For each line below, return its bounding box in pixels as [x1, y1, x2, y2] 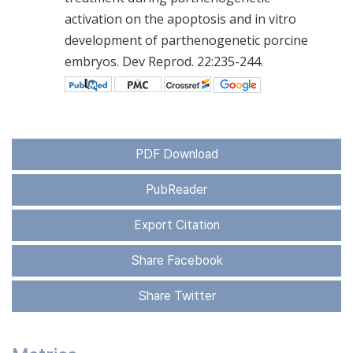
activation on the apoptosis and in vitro [65, 9, 296, 28]
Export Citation [133, 217, 220, 232]
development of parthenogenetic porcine [65, 31, 308, 49]
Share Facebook [130, 252, 223, 268]
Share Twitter [137, 288, 216, 303]
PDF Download [135, 146, 218, 162]
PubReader [146, 181, 207, 197]
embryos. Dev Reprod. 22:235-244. [65, 52, 263, 70]
